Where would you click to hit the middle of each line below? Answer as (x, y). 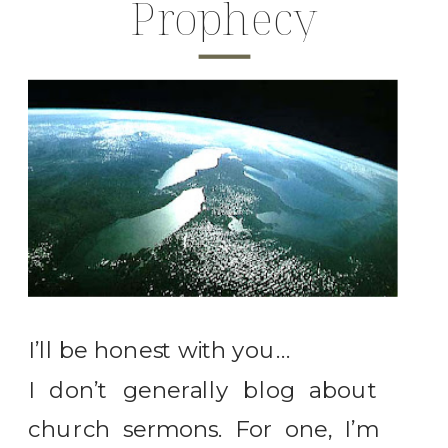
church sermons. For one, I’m (203, 429)
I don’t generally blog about (203, 390)
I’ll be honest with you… (160, 351)
